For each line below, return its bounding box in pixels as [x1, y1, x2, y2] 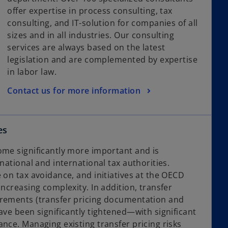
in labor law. [7, 66, 57, 78]
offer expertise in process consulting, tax [7, 5, 173, 17]
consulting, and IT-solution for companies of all [7, 17, 198, 29]
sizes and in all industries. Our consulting [7, 30, 175, 41]
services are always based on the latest [7, 42, 165, 53]
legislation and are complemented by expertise [7, 54, 198, 66]
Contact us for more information [7, 84, 140, 96]
